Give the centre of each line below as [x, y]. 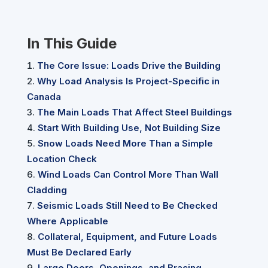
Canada [44, 97]
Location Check [62, 159]
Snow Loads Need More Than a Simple [125, 144]
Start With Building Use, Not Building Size [129, 128]
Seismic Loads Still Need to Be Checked [127, 206]
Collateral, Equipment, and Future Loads [127, 237]
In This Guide [71, 44]
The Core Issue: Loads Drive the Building [129, 66]
